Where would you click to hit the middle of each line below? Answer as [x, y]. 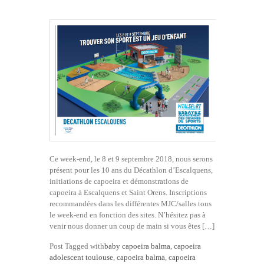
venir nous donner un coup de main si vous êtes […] [132, 226]
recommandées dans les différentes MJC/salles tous [131, 204]
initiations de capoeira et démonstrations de [119, 181]
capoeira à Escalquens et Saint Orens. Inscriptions [128, 193]
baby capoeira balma [137, 246]
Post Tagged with [77, 246]
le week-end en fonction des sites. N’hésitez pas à [128, 215]
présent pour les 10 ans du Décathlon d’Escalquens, [131, 170]
